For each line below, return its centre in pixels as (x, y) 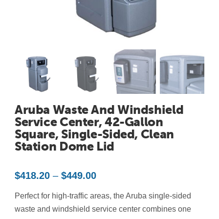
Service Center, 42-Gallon (89, 122)
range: (109, 186)
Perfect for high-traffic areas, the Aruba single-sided (103, 196)
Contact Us (33, 7)
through (112, 209)
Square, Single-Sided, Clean (94, 134)
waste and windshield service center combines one (103, 209)
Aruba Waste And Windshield (99, 110)
